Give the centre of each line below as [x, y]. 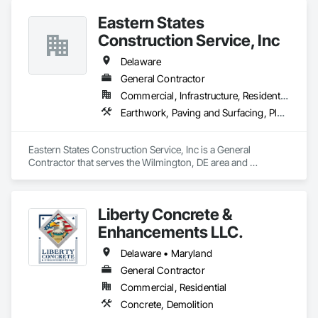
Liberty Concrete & [165, 214]
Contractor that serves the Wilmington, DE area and [138, 162]
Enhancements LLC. [171, 232]
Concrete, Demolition [167, 304]
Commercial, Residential [174, 287]
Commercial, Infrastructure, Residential [285, 95]
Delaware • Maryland [166, 253]
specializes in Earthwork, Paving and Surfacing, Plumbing [150, 175]
